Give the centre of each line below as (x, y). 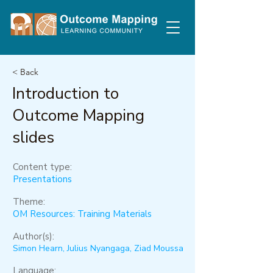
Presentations (42, 179)
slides (33, 137)
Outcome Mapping (78, 115)
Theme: (29, 202)
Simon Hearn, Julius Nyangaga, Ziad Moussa (98, 248)
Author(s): (34, 236)
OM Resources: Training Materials (82, 214)
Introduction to (66, 94)
